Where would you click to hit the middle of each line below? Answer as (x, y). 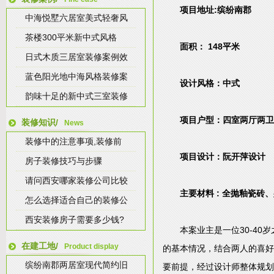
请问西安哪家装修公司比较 (76, 180)
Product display (91, 246)
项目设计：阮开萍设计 (223, 157)
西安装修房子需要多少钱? (75, 220)
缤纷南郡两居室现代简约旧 (76, 265)
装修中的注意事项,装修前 (73, 141)
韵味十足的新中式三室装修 (76, 96)
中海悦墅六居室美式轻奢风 (76, 18)
